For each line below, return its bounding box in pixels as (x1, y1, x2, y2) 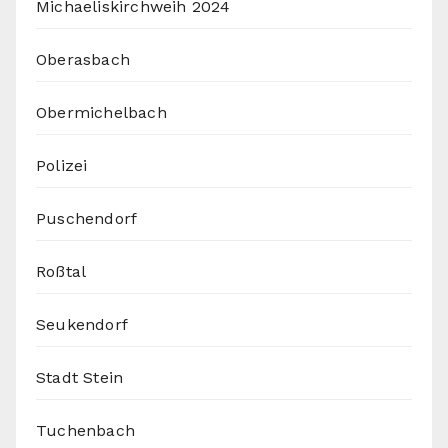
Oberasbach (36, 50, 130, 70)
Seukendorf (36, 315, 128, 335)
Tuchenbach (36, 421, 135, 441)
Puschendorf (36, 209, 138, 229)
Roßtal (36, 262, 87, 282)
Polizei (36, 156, 88, 176)
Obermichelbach (36, 103, 167, 123)
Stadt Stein (36, 368, 124, 388)
